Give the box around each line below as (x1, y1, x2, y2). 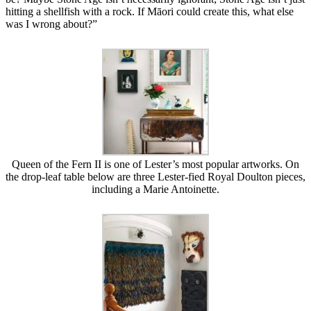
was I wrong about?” (6, 17, 97, 30)
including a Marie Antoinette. (92, 183, 219, 195)
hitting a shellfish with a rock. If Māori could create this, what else (6, 5, 294, 17)
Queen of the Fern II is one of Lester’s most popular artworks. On (12, 158, 299, 170)
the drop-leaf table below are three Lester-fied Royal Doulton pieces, (6, 170, 305, 183)
